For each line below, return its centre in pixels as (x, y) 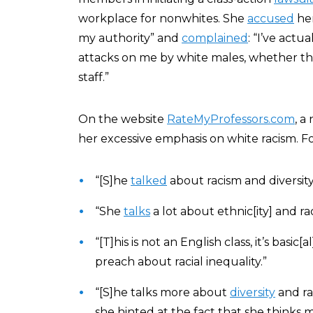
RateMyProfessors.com (231, 119)
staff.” (94, 77)
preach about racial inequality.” (181, 262)
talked (149, 181)
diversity (253, 292)
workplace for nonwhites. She (163, 19)
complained (215, 38)
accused (271, 19)
